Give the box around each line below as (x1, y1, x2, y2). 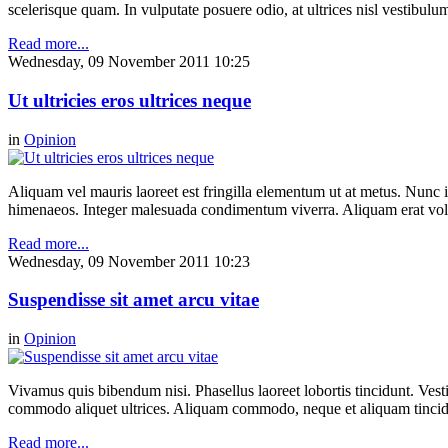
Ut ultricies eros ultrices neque (8, 89, 251, 111)
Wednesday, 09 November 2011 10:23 (8, 252, 250, 270)
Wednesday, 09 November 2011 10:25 (8, 53, 250, 71)
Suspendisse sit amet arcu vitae (8, 289, 259, 311)
